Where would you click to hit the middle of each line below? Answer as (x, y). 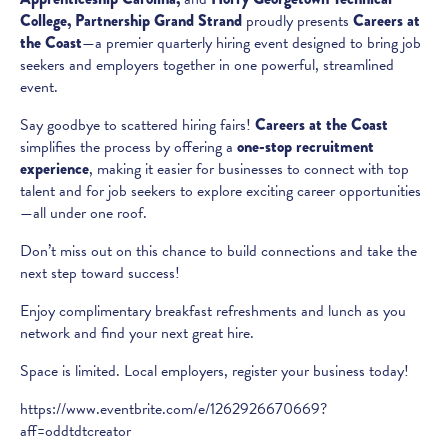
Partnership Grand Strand (158, 20)
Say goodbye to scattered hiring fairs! (137, 124)
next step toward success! (100, 272)
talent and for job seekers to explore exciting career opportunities (220, 190)
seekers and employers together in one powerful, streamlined (207, 64)
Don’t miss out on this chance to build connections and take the (218, 250)
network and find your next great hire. (137, 332)
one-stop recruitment (305, 146)
